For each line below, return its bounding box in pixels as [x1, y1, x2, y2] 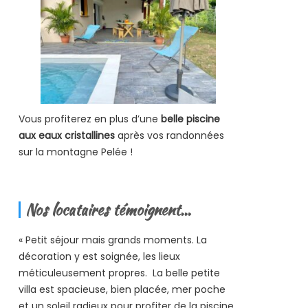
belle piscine [160, 111, 220, 126]
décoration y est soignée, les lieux [18, 249, 180, 263]
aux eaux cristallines [18, 128, 115, 142]
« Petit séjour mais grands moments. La [18, 232, 207, 247]
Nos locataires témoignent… [25, 198, 191, 221]
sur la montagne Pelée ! [18, 144, 133, 159]
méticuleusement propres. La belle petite [18, 265, 220, 280]
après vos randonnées [114, 128, 224, 142]
